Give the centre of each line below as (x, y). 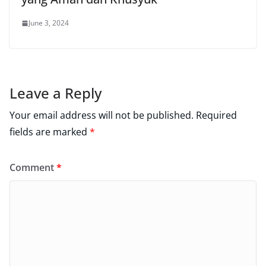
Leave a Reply (56, 93)
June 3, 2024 (49, 23)
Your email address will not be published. (102, 115)
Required (216, 115)
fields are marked (50, 132)
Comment (33, 168)
